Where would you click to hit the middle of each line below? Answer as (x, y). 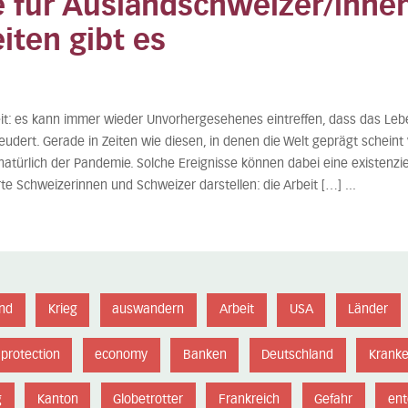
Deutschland (298, 355)
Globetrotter (148, 399)
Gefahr (334, 399)
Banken (204, 355)
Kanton (57, 399)
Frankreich (249, 399)
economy (122, 355)
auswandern (148, 310)
